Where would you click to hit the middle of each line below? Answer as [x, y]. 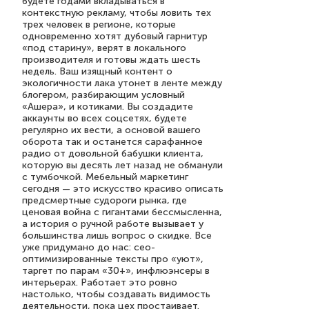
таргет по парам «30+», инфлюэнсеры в [116, 271]
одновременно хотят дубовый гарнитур [115, 36]
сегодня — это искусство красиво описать [123, 189]
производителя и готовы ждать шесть [111, 60]
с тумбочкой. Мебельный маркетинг [105, 177]
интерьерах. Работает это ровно [100, 282]
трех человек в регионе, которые [99, 24]
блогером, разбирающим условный [103, 95]
